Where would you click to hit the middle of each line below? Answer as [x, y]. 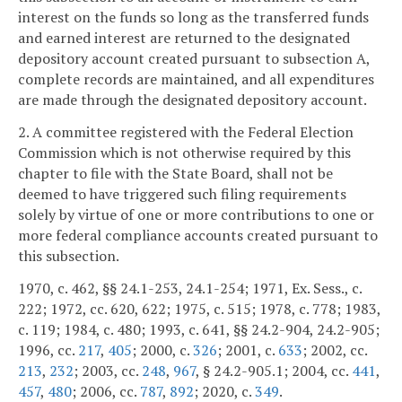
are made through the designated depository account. [192, 100]
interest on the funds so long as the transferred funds [193, 17]
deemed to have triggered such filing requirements [182, 194]
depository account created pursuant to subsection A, [194, 59]
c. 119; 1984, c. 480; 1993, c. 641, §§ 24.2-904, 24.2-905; [199, 330]
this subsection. [69, 256]
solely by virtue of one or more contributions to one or [196, 215]
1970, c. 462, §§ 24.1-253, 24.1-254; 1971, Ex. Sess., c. [190, 288]
